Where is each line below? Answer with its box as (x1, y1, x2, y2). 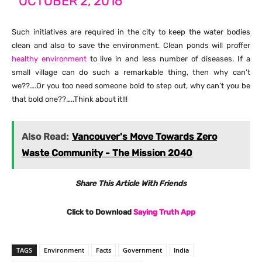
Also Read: (22, 131, 68, 143)
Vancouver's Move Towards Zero (72, 131, 217, 143)
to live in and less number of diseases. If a (86, 54, 251, 64)
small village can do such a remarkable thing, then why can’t (12, 68, 250, 77)
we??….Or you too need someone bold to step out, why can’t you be (12, 81, 250, 91)
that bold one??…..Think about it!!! (12, 95, 127, 104)
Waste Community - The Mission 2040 (22, 147, 192, 159)
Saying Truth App (133, 208, 195, 217)
